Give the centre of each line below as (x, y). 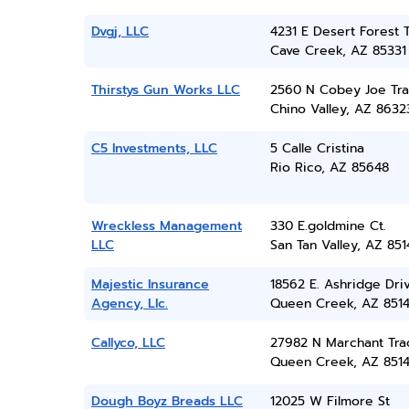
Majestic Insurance (150, 284)
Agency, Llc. (130, 304)
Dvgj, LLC (120, 31)
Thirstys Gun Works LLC (166, 90)
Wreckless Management (167, 226)
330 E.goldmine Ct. (328, 226)
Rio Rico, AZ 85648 (329, 168)
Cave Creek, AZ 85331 (338, 51)
